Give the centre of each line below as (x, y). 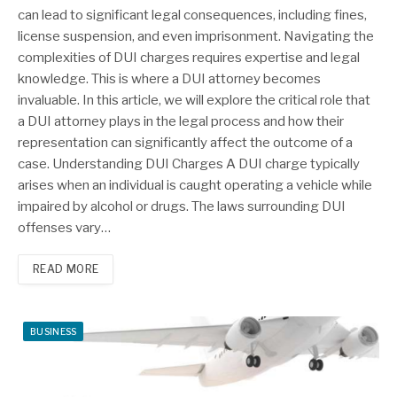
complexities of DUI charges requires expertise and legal (189, 58)
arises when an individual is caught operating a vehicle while (195, 186)
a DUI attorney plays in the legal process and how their (181, 122)
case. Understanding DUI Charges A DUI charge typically (189, 164)
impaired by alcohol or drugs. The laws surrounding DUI (182, 207)
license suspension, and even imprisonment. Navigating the (196, 37)
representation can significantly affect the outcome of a (185, 143)
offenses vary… (64, 228)
